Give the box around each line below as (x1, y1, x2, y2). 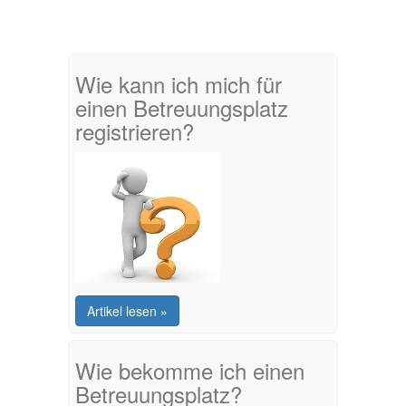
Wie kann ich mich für (75, 68, 282, 100)
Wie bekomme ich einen (75, 354, 304, 386)
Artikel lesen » (87, 302, 168, 320)
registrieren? (75, 115, 194, 147)
